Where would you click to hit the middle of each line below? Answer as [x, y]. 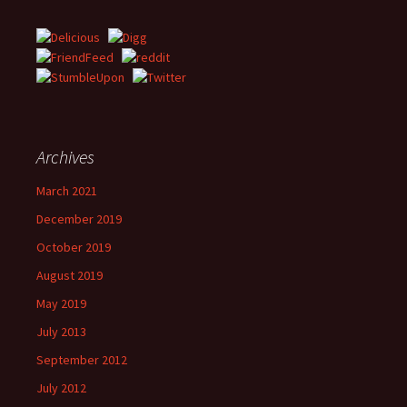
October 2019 [74, 248]
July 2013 [61, 332]
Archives [65, 157]
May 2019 [61, 304]
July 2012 [61, 388]
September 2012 [82, 360]
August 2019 [69, 276]
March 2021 [67, 191]
